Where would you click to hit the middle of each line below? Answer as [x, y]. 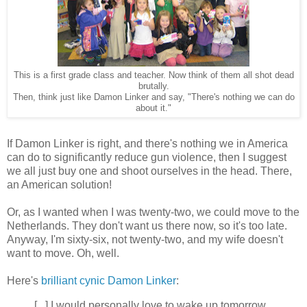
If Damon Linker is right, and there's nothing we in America [147, 144]
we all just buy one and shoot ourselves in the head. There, [149, 171]
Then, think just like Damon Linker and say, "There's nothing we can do [153, 98]
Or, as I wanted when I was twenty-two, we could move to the [153, 212]
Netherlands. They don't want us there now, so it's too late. [147, 226]
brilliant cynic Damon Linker [109, 281]
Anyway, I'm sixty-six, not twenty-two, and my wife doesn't [145, 240]
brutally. [153, 87]
